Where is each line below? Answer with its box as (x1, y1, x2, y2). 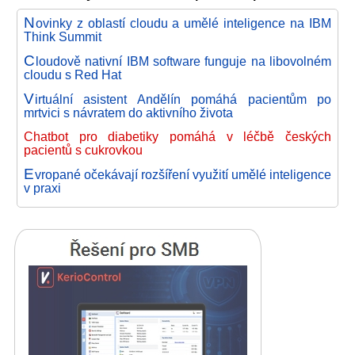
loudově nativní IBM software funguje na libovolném (35, 54, 331, 68)
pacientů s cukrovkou (24, 143, 143, 157)
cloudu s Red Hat (24, 67, 121, 82)
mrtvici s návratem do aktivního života (24, 105, 233, 120)
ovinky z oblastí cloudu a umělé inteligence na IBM (35, 16, 331, 30)
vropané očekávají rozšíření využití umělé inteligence (34, 167, 331, 181)
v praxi (24, 181, 61, 195)
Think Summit (24, 29, 101, 44)
